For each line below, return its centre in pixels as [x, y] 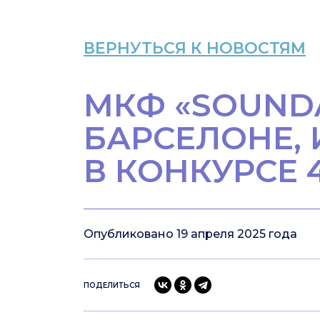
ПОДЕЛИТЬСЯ [112, 285]
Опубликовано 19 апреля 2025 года [190, 234]
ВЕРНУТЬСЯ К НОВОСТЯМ [195, 48]
